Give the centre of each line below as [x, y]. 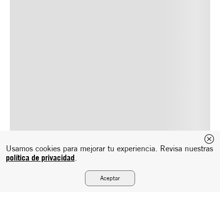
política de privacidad [40, 158]
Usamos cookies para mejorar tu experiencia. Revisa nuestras [110, 149]
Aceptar [110, 178]
